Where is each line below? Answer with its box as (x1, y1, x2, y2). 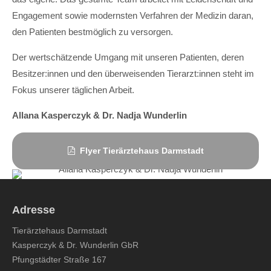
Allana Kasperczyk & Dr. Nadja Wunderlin (12, 110, 187, 120)
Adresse (12, 204, 55, 216)
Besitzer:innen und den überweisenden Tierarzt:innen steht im (12, 68, 254, 79)
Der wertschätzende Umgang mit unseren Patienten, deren (12, 52, 244, 62)
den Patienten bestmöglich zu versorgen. (12, 27, 173, 37)
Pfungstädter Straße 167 (12, 255, 106, 264)
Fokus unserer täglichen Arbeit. (12, 85, 134, 95)
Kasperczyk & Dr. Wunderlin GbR (12, 240, 139, 250)
